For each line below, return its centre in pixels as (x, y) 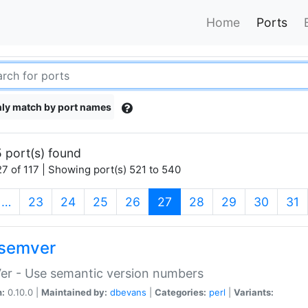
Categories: (180, 292)
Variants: (254, 292)
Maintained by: (74, 292)
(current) (196, 201)
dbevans (128, 292)
